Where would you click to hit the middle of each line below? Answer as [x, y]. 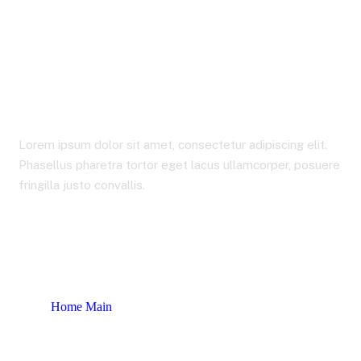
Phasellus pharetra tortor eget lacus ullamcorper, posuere [179, 165]
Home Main [81, 307]
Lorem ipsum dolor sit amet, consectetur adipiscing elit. [173, 145]
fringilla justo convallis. [82, 185]
